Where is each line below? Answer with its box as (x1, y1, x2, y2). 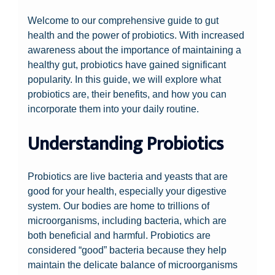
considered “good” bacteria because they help (28, 244, 227, 255)
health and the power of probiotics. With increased (28, 29, 245, 41)
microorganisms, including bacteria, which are (28, 214, 227, 226)
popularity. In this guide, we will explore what (28, 74, 222, 85)
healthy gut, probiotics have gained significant (28, 59, 227, 71)
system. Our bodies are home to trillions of (28, 199, 210, 211)
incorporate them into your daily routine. (28, 103, 199, 115)
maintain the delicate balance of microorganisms (28, 258, 238, 270)
